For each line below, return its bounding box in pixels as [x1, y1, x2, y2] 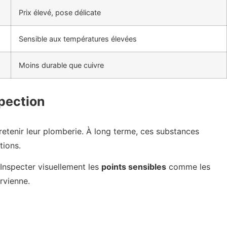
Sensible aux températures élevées [19, 34, 137, 44]
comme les [166, 162, 210, 172]
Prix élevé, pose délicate [19, 8, 101, 17]
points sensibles [101, 162, 166, 172]
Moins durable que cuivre [19, 61, 104, 70]
